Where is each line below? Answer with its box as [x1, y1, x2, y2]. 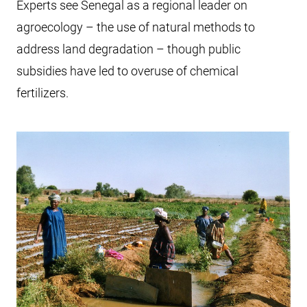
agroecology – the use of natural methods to [16, 20, 255, 34]
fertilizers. [16, 86, 69, 100]
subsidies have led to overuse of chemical [16, 64, 238, 78]
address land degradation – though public [16, 42, 241, 56]
